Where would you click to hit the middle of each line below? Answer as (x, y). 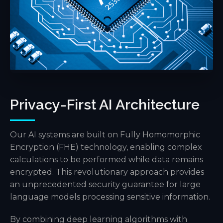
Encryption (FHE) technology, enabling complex (106, 147)
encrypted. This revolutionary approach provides (107, 172)
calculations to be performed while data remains (107, 159)
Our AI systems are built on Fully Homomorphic (105, 134)
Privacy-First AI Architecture (105, 104)
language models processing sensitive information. (110, 197)
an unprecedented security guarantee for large (105, 184)
